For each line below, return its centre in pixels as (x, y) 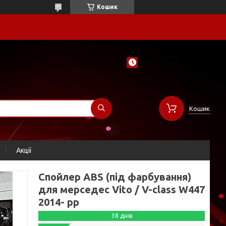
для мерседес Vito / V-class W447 (122, 189)
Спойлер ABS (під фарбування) (115, 177)
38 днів (122, 216)
